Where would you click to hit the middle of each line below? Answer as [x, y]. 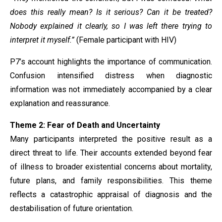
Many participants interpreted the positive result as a [111, 139]
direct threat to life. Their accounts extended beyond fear [111, 153]
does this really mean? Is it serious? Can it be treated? [111, 12]
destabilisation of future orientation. [72, 208]
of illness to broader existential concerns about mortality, [111, 167]
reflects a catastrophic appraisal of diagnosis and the [111, 194]
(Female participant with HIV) [126, 40]
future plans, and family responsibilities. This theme [111, 181]
